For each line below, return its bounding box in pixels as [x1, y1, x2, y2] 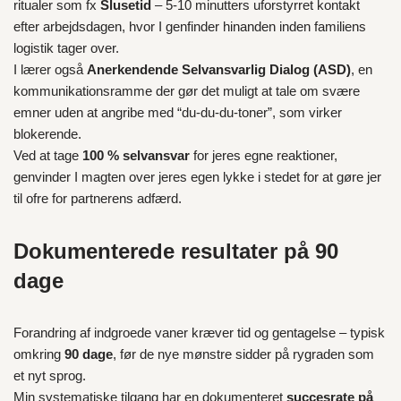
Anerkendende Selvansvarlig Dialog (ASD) [87, 62, 351, 77]
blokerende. [13, 126, 81, 141]
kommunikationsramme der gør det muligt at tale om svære [13, 83, 360, 98]
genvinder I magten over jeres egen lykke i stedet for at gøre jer [13, 169, 381, 184]
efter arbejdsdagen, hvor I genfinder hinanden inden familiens [13, 19, 366, 34]
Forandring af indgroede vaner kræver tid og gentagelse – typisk [13, 325, 385, 340]
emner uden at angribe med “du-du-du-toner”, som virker [13, 105, 342, 120]
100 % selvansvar [82, 148, 190, 163]
